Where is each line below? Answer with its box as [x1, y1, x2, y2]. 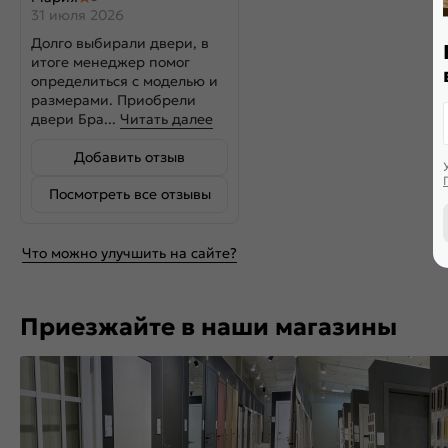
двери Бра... [31, 110, 120, 128]
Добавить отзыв [74, 148, 185, 166]
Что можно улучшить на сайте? [22, 244, 237, 262]
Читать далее [120, 110, 213, 128]
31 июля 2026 [31, 6, 124, 24]
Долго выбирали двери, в [31, 34, 209, 52]
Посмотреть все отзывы [48, 185, 211, 203]
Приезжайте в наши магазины [20, 312, 397, 342]
